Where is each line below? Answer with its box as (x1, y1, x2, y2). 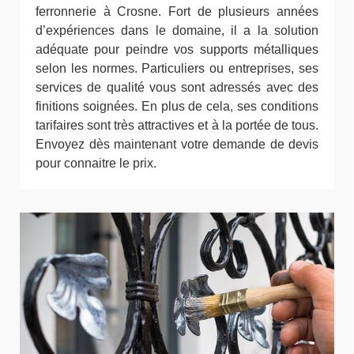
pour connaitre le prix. (36, 156, 156, 170)
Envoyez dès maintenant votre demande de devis (36, 137, 318, 151)
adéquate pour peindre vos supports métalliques (36, 43, 318, 56)
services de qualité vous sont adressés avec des (36, 81, 318, 94)
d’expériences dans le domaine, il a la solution (36, 24, 318, 37)
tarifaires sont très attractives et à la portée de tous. (36, 119, 318, 132)
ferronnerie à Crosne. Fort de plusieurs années (36, 5, 318, 18)
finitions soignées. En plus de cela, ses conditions (36, 100, 318, 113)
